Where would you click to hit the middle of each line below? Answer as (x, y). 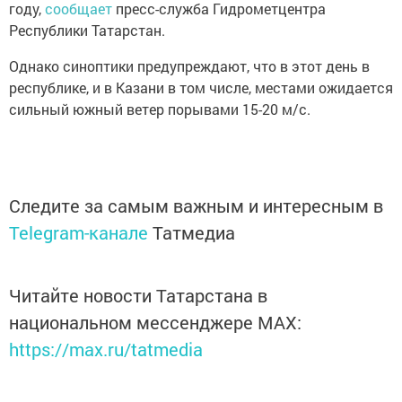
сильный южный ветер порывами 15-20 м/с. (160, 109)
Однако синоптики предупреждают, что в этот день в (189, 66)
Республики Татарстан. (87, 30)
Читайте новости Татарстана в (138, 295)
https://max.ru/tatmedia (106, 349)
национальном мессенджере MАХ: (155, 322)
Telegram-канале (79, 232)
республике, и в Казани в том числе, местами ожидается (201, 87)
